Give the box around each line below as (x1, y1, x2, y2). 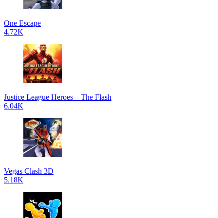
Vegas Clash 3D (4, 167, 54, 175)
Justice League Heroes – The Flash (4, 93, 111, 101)
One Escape (4, 19, 41, 27)
